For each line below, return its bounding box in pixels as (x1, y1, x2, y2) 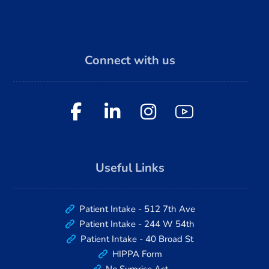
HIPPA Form (112, 248, 162, 260)
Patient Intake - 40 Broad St (80, 233, 193, 245)
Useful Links (95, 160, 165, 176)
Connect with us (85, 52, 175, 68)
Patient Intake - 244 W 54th (79, 218, 195, 230)
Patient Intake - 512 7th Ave (79, 203, 195, 215)
